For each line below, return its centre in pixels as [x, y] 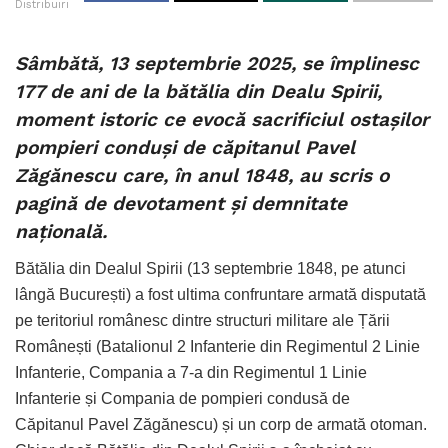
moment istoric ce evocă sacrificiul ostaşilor [222, 120]
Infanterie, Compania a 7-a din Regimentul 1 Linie [191, 372]
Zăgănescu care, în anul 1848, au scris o [202, 176]
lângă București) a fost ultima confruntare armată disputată [220, 294]
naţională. [61, 232]
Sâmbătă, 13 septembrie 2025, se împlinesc [217, 64]
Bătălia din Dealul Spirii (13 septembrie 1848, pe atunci [210, 268]
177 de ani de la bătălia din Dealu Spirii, [198, 92]
